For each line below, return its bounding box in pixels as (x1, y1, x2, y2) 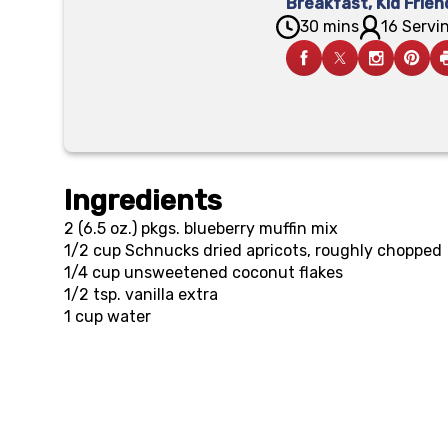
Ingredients (64, 184, 222, 217)
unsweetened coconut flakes (124, 263, 343, 282)
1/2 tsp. (64, 285, 121, 304)
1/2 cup (64, 241, 121, 260)
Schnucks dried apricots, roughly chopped (125, 241, 442, 260)
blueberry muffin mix (184, 219, 338, 238)
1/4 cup (64, 263, 120, 282)
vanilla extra (125, 285, 218, 304)
